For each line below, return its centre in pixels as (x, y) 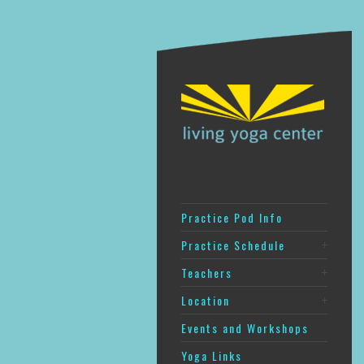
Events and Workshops (245, 328)
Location (205, 300)
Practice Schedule (233, 245)
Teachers (206, 273)
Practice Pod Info (232, 217)
